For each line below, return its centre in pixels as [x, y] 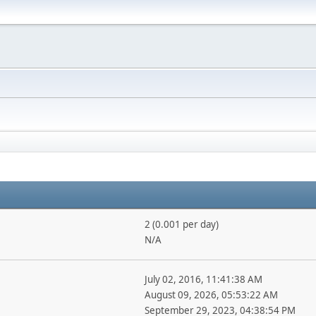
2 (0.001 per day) [181, 224]
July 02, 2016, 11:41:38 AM [203, 279]
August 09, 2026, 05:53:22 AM [211, 295]
